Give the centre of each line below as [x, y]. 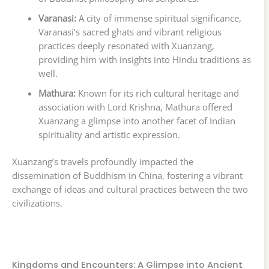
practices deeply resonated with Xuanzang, [126, 46]
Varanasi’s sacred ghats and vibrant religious [130, 32]
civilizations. [37, 203]
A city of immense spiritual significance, [159, 18]
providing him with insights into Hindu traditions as [144, 60]
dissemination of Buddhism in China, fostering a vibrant [127, 175]
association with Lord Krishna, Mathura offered [135, 107]
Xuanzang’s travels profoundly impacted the [103, 161]
